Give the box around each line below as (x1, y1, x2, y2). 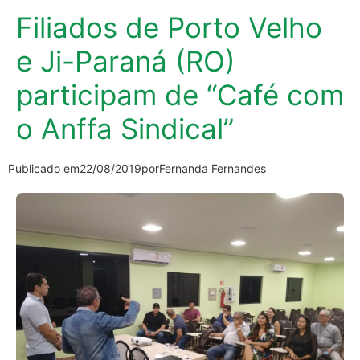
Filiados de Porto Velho (16, 10, 322, 44)
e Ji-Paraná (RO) (16, 43, 235, 78)
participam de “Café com (16, 77, 344, 112)
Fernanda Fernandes (159, 161, 266, 175)
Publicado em (8, 161, 80, 175)
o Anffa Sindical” (16, 111, 234, 145)
